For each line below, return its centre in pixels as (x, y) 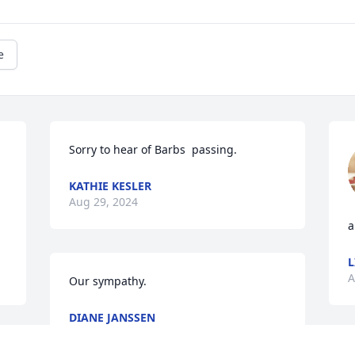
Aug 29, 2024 (104, 202)
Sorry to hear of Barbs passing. (153, 150)
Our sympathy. (108, 281)
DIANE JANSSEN (113, 318)
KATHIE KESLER (111, 186)
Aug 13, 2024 (104, 334)
